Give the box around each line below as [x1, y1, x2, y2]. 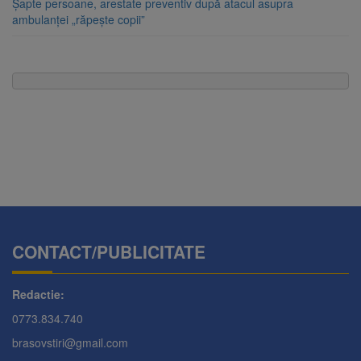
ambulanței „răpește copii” [12, 11, 145, 28]
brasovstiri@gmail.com [12, 334, 128, 351]
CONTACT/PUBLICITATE [12, 239, 205, 264]
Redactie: [12, 286, 64, 303]
